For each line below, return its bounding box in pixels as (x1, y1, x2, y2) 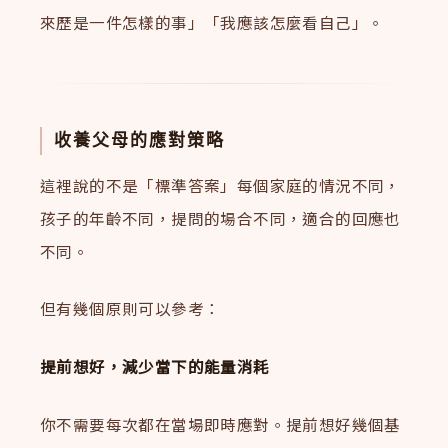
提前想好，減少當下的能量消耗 (40, 355, 270, 378)
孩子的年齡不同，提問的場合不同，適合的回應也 (40, 206, 401, 229)
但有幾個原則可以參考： (40, 297, 221, 320)
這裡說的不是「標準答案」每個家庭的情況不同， (40, 173, 401, 196)
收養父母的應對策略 (54, 131, 226, 151)
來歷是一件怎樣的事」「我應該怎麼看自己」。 (40, 11, 385, 34)
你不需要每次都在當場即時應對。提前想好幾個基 (40, 413, 401, 436)
